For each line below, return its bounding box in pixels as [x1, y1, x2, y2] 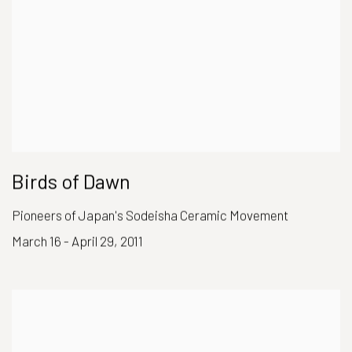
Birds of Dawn [12, 169, 130, 193]
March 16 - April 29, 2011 [12, 233, 143, 249]
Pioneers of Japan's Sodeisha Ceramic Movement [12, 207, 288, 223]
